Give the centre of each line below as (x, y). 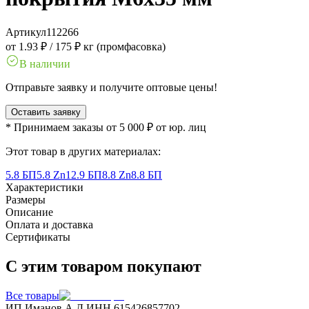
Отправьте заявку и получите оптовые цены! (111, 87)
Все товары (32, 295)
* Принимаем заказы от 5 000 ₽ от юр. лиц (106, 127)
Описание (29, 212)
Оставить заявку (46, 112)
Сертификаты (38, 237)
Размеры (26, 199)
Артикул (26, 32)
